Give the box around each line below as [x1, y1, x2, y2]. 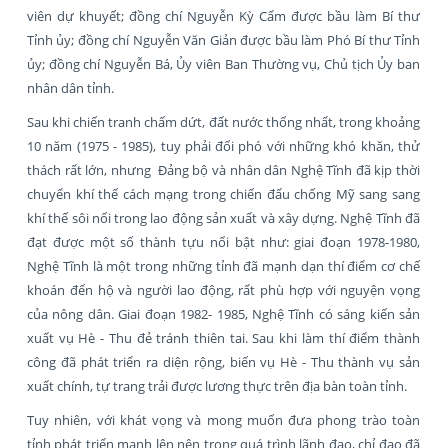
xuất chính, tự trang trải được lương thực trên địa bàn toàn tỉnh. [27, 376, 410, 395]
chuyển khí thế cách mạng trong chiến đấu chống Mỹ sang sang [27, 184, 420, 203]
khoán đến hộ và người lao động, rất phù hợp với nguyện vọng [27, 280, 420, 299]
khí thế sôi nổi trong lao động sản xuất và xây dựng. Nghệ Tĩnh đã [27, 208, 420, 227]
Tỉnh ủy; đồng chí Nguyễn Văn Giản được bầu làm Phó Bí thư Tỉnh [27, 30, 420, 49]
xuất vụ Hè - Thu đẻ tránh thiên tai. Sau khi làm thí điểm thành [27, 328, 420, 347]
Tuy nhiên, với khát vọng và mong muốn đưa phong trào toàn [27, 410, 420, 429]
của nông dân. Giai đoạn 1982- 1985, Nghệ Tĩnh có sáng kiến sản [27, 304, 420, 323]
